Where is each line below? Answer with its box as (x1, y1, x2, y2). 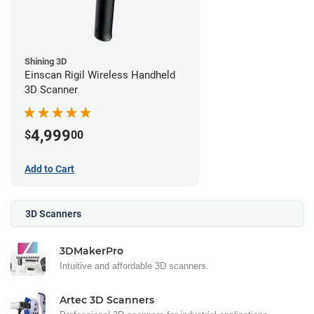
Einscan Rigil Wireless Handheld (25, 68, 175, 81)
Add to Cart (25, 163, 74, 175)
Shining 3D (25, 55, 67, 67)
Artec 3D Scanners (60, 293, 154, 306)
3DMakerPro (60, 244, 123, 257)
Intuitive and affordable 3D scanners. (60, 260, 209, 271)
